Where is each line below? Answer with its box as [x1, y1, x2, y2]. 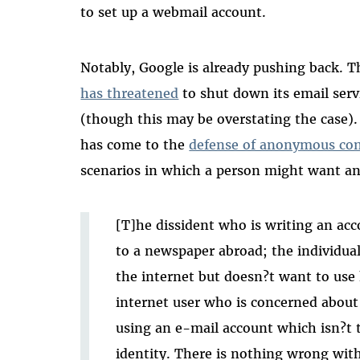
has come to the [80, 136, 190, 153]
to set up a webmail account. [80, 3, 267, 20]
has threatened [80, 84, 179, 101]
